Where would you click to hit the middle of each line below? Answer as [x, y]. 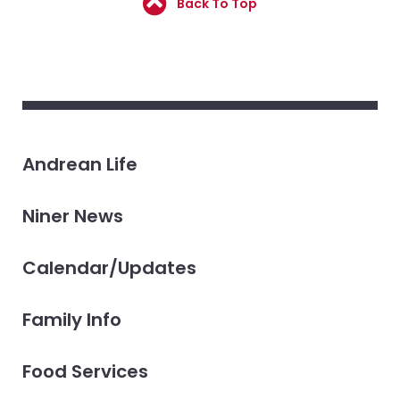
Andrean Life [79, 165]
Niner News [72, 217]
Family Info [71, 320]
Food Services [85, 372]
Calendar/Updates [109, 268]
